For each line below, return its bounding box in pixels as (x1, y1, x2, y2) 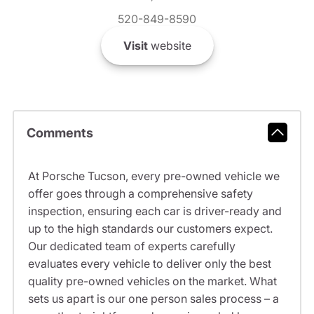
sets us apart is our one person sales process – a (27, 292, 279, 306)
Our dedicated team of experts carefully (27, 239, 235, 254)
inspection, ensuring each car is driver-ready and (27, 204, 282, 219)
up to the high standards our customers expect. (27, 221, 273, 236)
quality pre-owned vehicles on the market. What (27, 274, 277, 289)
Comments (26, 125, 93, 140)
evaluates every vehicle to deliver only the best (27, 257, 271, 271)
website (147, 39, 191, 53)
